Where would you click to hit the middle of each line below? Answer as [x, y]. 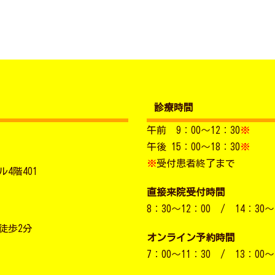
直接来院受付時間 [186, 192]
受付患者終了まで [196, 163]
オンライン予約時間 [191, 237]
